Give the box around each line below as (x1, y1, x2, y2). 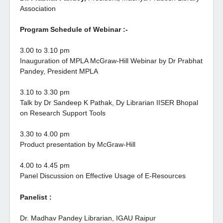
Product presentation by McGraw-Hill (20, 140, 137, 148)
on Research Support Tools (20, 109, 108, 117)
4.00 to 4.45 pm (20, 161, 72, 169)
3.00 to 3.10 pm (20, 46, 72, 54)
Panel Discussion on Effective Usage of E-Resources (20, 172, 188, 180)
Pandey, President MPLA (20, 67, 100, 75)
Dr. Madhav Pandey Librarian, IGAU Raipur (20, 214, 156, 222)
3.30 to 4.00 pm (20, 130, 72, 138)
